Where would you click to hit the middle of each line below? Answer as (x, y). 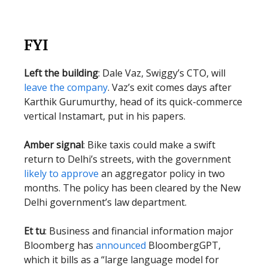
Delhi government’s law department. (105, 202)
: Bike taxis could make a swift (149, 145)
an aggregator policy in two (162, 173)
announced (121, 245)
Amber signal (54, 145)
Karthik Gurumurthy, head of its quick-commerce (133, 102)
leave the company (66, 87)
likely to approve (61, 173)
